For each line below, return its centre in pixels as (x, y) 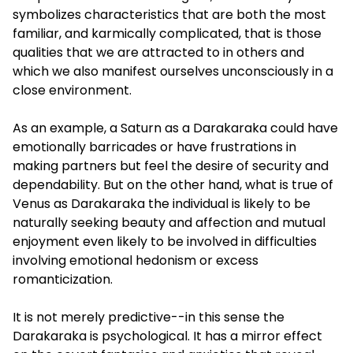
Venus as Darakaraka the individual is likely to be (162, 204)
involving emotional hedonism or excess (136, 261)
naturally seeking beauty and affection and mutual (169, 223)
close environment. (72, 91)
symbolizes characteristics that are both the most (169, 15)
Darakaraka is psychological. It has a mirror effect (167, 336)
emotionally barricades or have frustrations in (154, 147)
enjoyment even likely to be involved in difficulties (165, 242)
